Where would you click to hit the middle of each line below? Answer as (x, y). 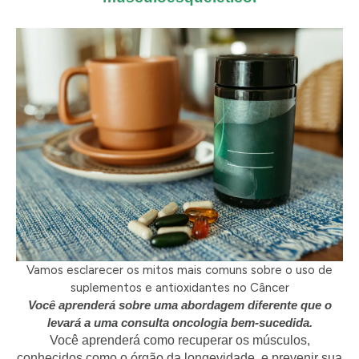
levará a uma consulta (109, 322)
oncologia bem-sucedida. (242, 322)
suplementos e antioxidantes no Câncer (179, 287)
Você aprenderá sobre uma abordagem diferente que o (179, 305)
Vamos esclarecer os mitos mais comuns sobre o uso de (179, 270)
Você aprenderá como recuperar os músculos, (179, 340)
